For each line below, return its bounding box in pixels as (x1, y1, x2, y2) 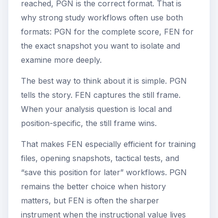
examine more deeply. (21, 55, 102, 65)
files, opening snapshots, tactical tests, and (21, 153, 179, 163)
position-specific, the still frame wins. (21, 118, 157, 128)
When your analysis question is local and (21, 104, 172, 114)
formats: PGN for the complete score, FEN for (21, 27, 194, 37)
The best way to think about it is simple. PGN (21, 76, 187, 86)
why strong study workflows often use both (21, 13, 183, 23)
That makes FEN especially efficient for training (21, 139, 196, 149)
